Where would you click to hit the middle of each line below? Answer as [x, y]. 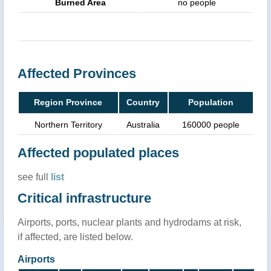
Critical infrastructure [84, 198]
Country [143, 102]
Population [211, 102]
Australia [143, 124]
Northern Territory [68, 124]
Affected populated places [98, 152]
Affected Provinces [77, 73]
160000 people [211, 124]
